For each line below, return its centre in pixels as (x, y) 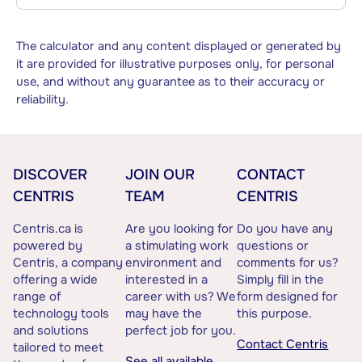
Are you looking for (179, 229)
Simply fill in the (281, 280)
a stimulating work (177, 246)
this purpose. (275, 314)
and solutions (51, 331)
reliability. (42, 100)
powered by (48, 246)
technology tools (61, 314)
